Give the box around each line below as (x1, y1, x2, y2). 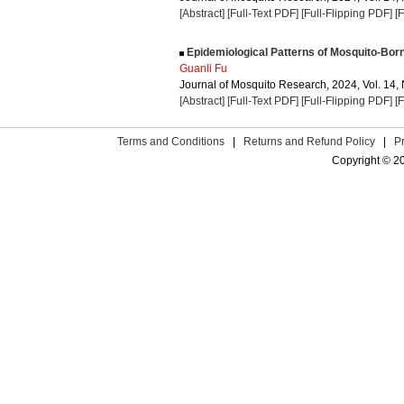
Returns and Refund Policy (243, 135, 376, 148)
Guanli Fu (179, 62, 227, 75)
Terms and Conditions (117, 135, 225, 148)
